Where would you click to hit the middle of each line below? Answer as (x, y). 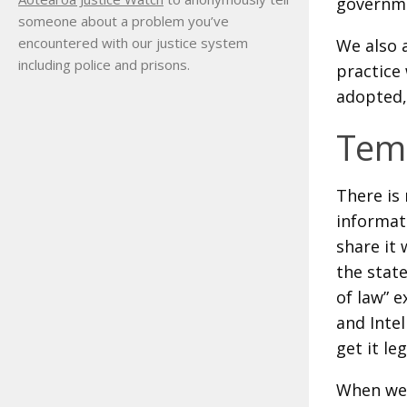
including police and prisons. (104, 65)
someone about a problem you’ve (124, 21)
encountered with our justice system (133, 43)
